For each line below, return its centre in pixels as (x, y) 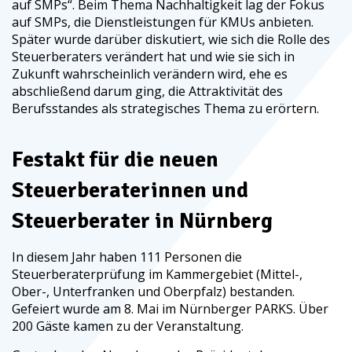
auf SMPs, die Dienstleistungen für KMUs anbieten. (163, 22)
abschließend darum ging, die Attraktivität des (147, 91)
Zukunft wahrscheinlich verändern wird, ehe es (150, 73)
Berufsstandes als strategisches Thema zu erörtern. (165, 108)
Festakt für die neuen (115, 159)
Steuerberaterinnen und (130, 190)
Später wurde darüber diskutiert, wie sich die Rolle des (171, 39)
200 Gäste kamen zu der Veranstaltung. (128, 326)
